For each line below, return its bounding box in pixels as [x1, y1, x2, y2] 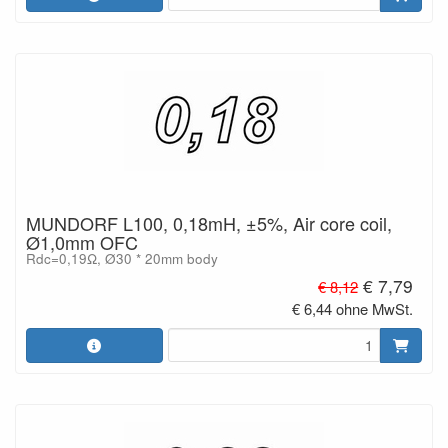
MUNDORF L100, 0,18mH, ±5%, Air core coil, [26, 209, 392, 236]
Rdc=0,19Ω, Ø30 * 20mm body [26, 248, 218, 268]
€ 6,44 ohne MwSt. [292, 298, 414, 320]
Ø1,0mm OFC [26, 228, 138, 255]
